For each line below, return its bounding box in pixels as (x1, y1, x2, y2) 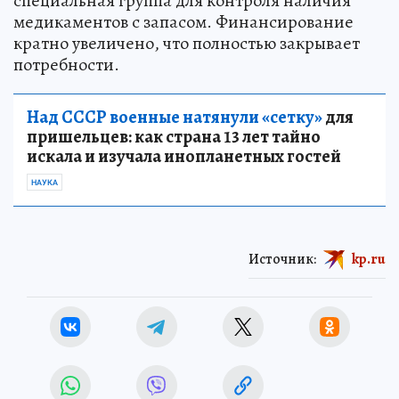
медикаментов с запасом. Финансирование (13, 9, 354, 34)
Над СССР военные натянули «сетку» (27, 104, 322, 129)
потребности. (13, 52, 119, 77)
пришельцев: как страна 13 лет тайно (27, 124, 321, 149)
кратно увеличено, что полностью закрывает (13, 30, 360, 55)
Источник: (248, 248, 316, 269)
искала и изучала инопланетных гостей (27, 143, 341, 168)
